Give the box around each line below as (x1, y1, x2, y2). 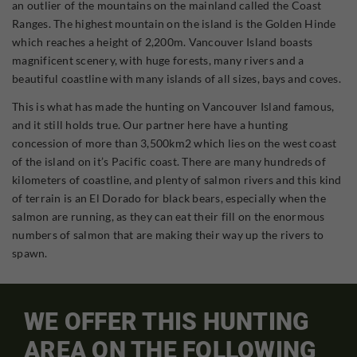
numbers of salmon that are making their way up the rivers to (12, 227, 324, 241)
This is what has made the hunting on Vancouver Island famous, (12, 99, 335, 113)
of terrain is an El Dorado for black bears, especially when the (12, 190, 326, 205)
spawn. (12, 245, 48, 260)
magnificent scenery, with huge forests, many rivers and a (12, 53, 304, 67)
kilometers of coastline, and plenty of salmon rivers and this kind (12, 172, 342, 186)
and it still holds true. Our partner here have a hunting (12, 117, 288, 131)
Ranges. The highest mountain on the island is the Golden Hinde (12, 16, 336, 30)
